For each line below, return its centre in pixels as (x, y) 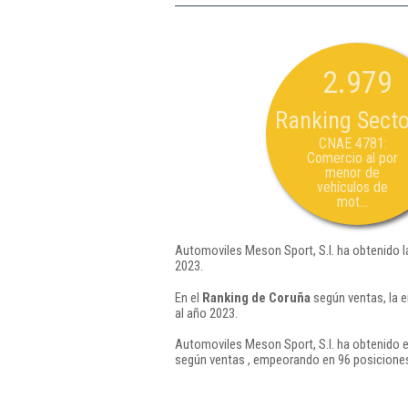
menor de (352, 173)
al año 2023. (206, 313)
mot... (352, 202)
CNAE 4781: (352, 143)
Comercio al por (352, 158)
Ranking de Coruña (256, 297)
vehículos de (352, 187)
